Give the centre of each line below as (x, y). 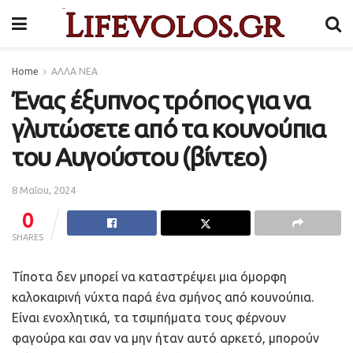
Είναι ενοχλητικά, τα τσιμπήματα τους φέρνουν (149, 317)
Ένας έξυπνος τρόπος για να (161, 100)
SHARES (28, 237)
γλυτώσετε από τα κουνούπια (169, 128)
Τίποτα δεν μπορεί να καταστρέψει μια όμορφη (149, 276)
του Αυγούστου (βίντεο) (139, 157)
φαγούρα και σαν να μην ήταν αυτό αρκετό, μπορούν (165, 338)
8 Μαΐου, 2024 (44, 190)
